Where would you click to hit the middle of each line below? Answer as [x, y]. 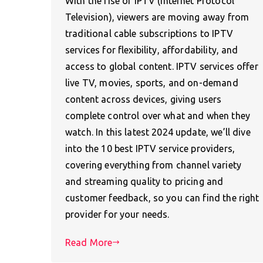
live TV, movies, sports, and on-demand [152, 82]
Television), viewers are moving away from [157, 17]
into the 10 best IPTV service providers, [150, 148]
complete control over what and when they [158, 115]
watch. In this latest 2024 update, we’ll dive [158, 132]
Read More [89, 242]
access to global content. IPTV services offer [162, 66]
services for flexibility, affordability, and [152, 50]
